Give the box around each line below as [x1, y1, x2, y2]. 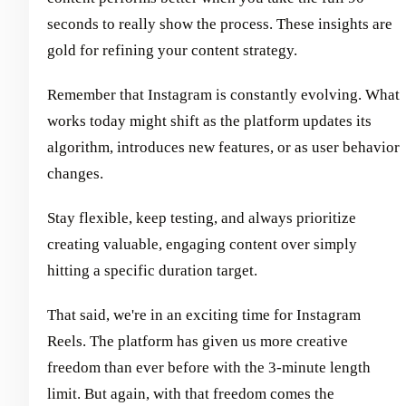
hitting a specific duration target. [47, 261, 257, 279]
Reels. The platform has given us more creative [47, 332, 348, 350]
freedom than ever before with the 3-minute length [47, 358, 371, 376]
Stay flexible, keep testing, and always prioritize [47, 208, 356, 227]
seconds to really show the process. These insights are [47, 14, 392, 33]
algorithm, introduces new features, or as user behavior [47, 138, 400, 156]
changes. [47, 164, 103, 182]
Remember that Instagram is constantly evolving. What [47, 85, 400, 103]
